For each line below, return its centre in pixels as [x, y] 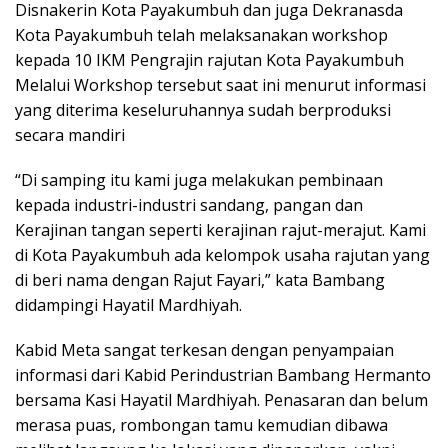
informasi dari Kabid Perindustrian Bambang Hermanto [223, 374]
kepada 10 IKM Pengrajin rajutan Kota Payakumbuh [209, 59]
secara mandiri [70, 134]
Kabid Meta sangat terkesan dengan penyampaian [204, 349]
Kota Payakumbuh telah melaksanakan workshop [201, 34]
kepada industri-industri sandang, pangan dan [189, 204]
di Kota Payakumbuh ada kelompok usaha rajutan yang [222, 254]
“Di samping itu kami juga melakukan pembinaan [199, 179]
